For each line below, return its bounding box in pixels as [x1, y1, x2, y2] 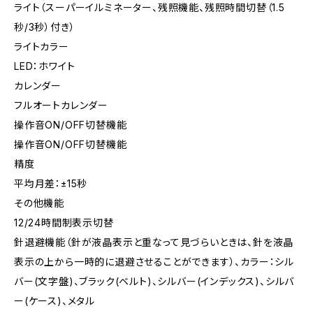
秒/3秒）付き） [14, 21, 75, 33]
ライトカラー [14, 41, 69, 52]
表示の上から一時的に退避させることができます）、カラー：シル [14, 256, 294, 268]
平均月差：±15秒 [14, 177, 88, 189]
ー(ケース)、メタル [14, 295, 95, 307]
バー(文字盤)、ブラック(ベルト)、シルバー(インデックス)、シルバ [14, 275, 295, 287]
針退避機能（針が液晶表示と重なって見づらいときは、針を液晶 [14, 236, 294, 248]
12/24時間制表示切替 [14, 217, 114, 228]
